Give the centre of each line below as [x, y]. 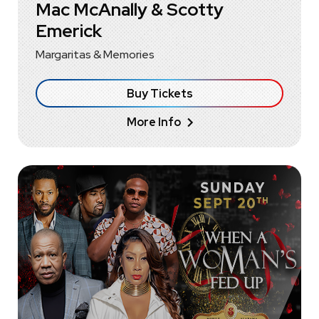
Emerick [69, 31]
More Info [153, 122]
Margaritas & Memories [95, 55]
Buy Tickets [159, 94]
